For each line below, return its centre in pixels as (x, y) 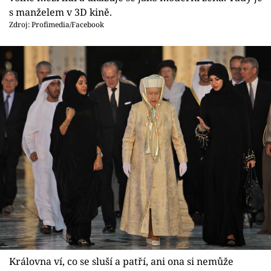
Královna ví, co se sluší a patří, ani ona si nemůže (121, 262)
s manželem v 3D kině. (60, 12)
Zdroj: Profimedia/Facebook (57, 24)
